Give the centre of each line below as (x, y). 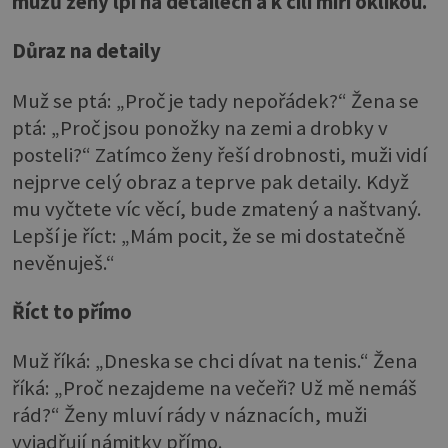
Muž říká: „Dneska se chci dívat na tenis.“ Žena (214, 361)
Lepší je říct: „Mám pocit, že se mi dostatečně (208, 235)
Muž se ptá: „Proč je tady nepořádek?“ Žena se (215, 100)
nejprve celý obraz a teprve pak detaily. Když (210, 181)
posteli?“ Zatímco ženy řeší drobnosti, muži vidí (219, 154)
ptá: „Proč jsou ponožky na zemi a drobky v (200, 127)
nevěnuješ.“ (63, 262)
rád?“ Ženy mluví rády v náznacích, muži (189, 415)
